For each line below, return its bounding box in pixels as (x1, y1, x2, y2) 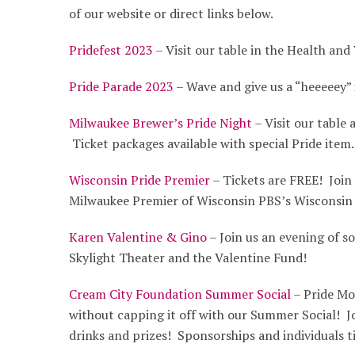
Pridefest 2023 (69, 40, 153, 59)
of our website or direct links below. (69, 4, 273, 22)
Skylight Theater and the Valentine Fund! (69, 248, 307, 266)
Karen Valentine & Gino (69, 227, 207, 246)
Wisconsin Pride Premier (69, 170, 210, 189)
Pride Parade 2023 (69, 77, 174, 95)
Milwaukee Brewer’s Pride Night (69, 113, 252, 132)
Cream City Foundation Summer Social (69, 284, 291, 303)
